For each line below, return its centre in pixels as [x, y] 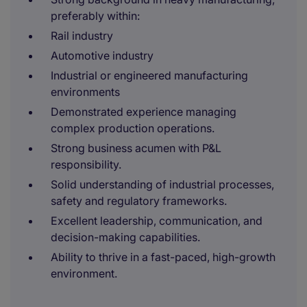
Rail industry [82, 36]
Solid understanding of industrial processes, [162, 184]
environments [85, 92]
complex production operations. [133, 128]
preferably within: [95, 16]
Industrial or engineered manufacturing [149, 75]
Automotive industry [102, 56]
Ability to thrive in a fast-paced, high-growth [163, 257]
